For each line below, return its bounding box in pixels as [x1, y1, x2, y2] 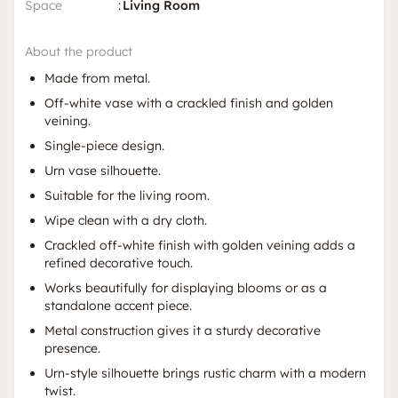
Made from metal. [44, 70, 150, 87]
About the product [25, 44, 132, 60]
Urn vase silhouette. [44, 163, 161, 179]
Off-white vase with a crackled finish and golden [44, 95, 333, 112]
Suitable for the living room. [44, 187, 210, 204]
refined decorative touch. [44, 255, 193, 272]
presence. [44, 340, 100, 357]
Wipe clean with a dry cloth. [44, 212, 207, 229]
